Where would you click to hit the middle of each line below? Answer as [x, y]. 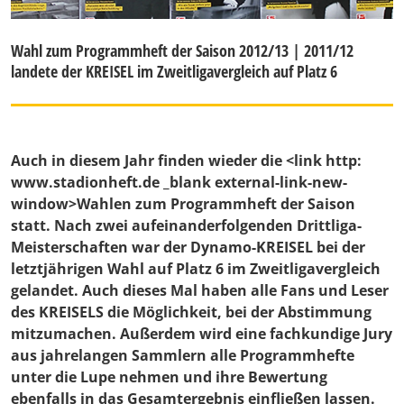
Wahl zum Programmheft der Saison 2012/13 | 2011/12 [182, 51]
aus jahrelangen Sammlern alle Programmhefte [183, 356]
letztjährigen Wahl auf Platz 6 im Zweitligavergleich [196, 269]
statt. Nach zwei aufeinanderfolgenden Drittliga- [186, 226]
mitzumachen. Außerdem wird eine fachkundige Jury [202, 334]
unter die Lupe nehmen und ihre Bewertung [169, 377]
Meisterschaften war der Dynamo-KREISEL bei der [188, 248]
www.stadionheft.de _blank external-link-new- [179, 183]
